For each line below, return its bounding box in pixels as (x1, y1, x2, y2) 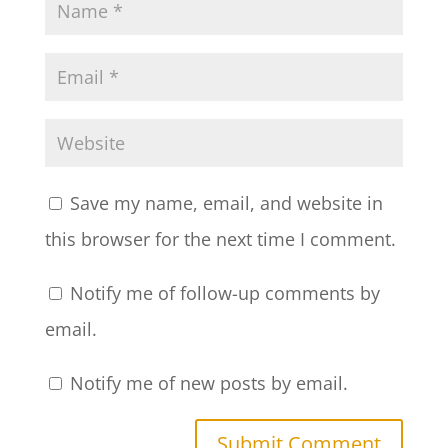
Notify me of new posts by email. (69, 371, 348, 395)
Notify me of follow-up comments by (69, 281, 380, 305)
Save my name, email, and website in (69, 191, 383, 215)
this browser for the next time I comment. (44, 227, 396, 251)
